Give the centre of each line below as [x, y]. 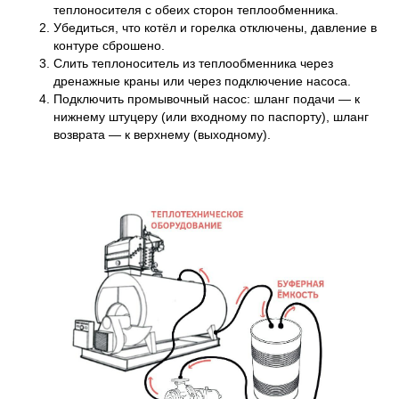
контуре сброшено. [109, 46]
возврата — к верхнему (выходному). [162, 135]
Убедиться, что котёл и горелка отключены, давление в [215, 28]
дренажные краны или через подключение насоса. [202, 81]
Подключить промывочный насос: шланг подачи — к [207, 99]
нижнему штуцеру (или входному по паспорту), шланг [211, 117]
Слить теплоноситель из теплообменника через [193, 64]
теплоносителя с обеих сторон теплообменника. [196, 10]
